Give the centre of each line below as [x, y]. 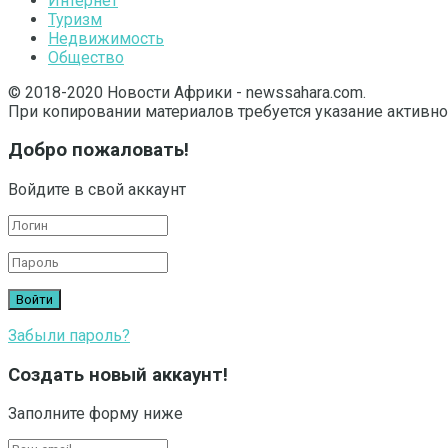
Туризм [75, 19]
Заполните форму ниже [95, 414]
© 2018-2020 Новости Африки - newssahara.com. [187, 92]
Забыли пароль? [69, 335]
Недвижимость [106, 38]
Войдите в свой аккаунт [97, 189]
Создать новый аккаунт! [118, 374]
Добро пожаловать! [98, 150]
